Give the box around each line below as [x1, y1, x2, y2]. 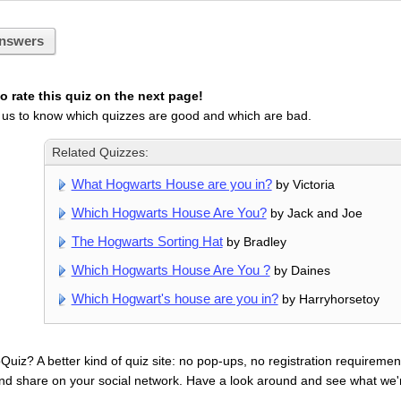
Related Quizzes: [52, 145, 149, 160]
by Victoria [271, 177, 335, 192]
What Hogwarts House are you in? [71, 176, 272, 192]
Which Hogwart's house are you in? [71, 291, 278, 307]
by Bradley [222, 235, 286, 250]
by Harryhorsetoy [277, 292, 380, 307]
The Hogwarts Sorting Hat [71, 234, 223, 250]
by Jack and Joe [266, 206, 363, 221]
